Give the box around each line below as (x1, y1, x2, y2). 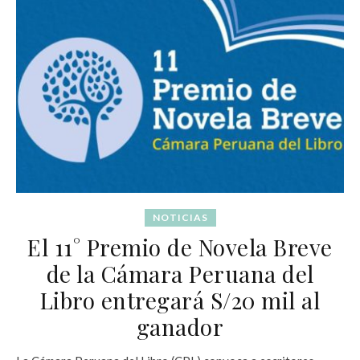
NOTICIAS (152, 211, 208, 223)
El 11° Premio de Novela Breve (27, 231, 333, 262)
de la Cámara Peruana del (46, 258, 314, 288)
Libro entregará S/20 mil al (39, 284, 321, 315)
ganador (136, 311, 224, 342)
